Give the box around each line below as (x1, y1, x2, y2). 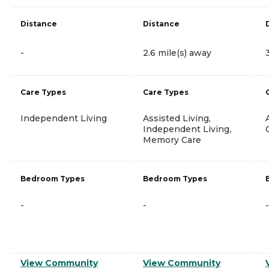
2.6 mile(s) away (143, 47, 211, 58)
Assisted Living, (143, 112, 211, 124)
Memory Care (143, 134, 201, 145)
